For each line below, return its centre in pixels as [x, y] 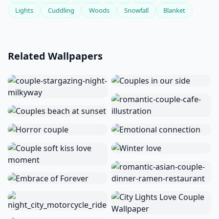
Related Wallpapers [55, 56]
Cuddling [61, 10]
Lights [24, 10]
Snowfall [136, 10]
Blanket [174, 10]
